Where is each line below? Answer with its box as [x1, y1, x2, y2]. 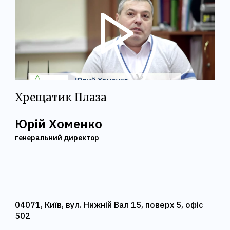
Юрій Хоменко [15, 116, 103, 132]
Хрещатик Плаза [15, 91, 107, 104]
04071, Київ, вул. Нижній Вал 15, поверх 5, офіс [15, 200, 203, 210]
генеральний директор [15, 133, 100, 142]
